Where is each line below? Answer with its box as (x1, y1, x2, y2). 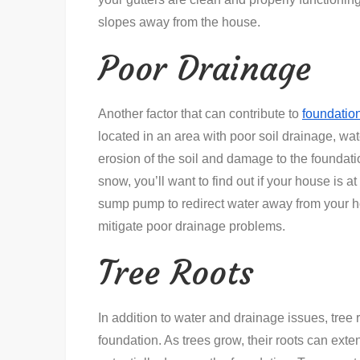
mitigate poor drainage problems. (98, 219, 285, 233)
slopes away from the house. (98, 15, 260, 29)
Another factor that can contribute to (98, 107, 302, 121)
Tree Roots (98, 252, 254, 293)
